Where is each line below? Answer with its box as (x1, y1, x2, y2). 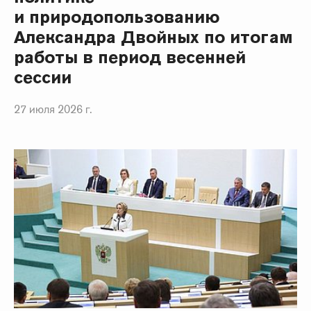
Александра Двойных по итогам (14, 26, 293, 49)
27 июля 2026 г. (14, 102, 92, 117)
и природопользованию (14, 6, 220, 28)
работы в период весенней (14, 47, 246, 69)
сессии (14, 67, 72, 89)
